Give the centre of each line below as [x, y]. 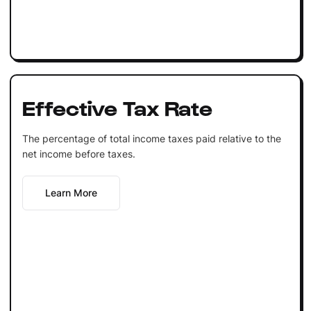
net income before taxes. [78, 153]
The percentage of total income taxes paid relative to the [151, 138]
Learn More [71, 192]
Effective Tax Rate [117, 107]
